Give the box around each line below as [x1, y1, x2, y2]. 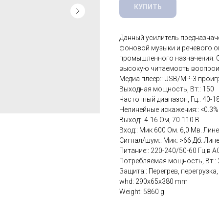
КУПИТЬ [134, 3, 162, 11]
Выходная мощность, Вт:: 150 [119, 85, 214, 93]
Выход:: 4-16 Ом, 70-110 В [119, 116, 199, 124]
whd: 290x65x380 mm [119, 177, 188, 186]
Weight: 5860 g [119, 188, 164, 196]
